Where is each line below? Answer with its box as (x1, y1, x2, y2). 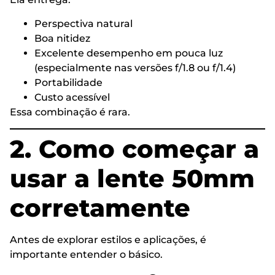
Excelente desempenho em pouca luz (34, 47, 223, 59)
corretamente (10, 192, 190, 223)
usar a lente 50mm (10, 163, 255, 193)
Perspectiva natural (34, 17, 133, 29)
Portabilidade (34, 76, 103, 88)
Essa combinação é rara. (10, 106, 130, 118)
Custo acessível (34, 91, 110, 103)
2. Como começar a (10, 133, 259, 164)
